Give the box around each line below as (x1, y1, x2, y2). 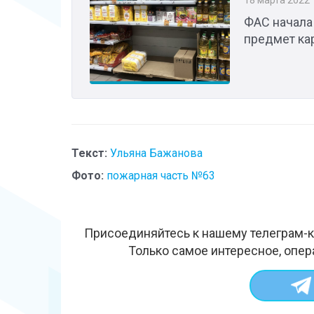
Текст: (71, 146, 107, 160)
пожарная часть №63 (107, 168, 215, 182)
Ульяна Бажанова (110, 146, 203, 160)
